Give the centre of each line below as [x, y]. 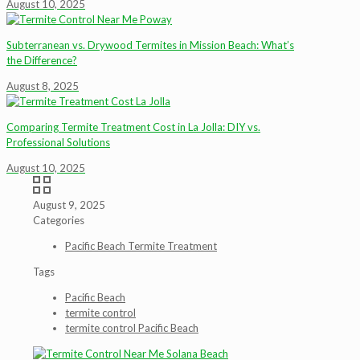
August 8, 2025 [43, 86]
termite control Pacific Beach [132, 328]
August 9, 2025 [69, 205]
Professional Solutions [58, 142]
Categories [59, 220]
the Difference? [42, 60]
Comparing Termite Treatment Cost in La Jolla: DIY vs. [133, 127]
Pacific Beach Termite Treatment [141, 246]
